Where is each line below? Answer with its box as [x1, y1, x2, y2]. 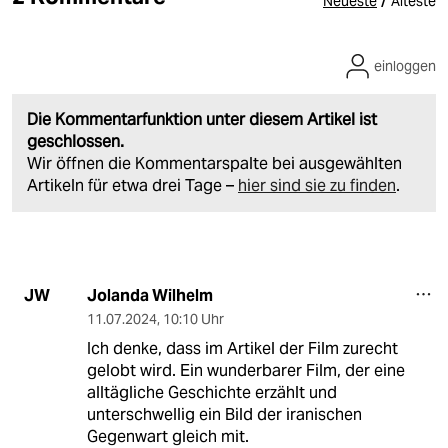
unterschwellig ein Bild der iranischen [86, 403, 362, 425]
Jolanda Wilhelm [86, 284, 213, 306]
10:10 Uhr [162, 309, 224, 328]
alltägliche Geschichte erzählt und [86, 381, 337, 403]
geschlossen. [27, 130, 124, 152]
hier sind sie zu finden [238, 174, 396, 196]
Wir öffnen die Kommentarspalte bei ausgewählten [27, 152, 402, 174]
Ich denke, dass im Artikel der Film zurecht [86, 337, 398, 359]
